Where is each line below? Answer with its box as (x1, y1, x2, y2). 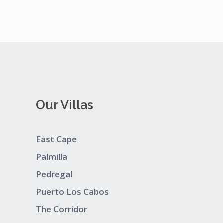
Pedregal (36, 168, 72, 180)
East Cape (36, 133, 77, 145)
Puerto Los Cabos (36, 186, 109, 198)
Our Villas (36, 97, 93, 112)
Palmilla (36, 151, 67, 163)
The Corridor (36, 203, 87, 215)
